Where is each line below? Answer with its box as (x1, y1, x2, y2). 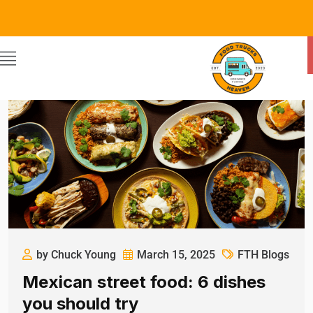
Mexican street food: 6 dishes (22, 271, 265, 292)
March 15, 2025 (137, 247, 215, 261)
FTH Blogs (238, 247, 289, 261)
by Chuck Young (36, 247, 116, 261)
